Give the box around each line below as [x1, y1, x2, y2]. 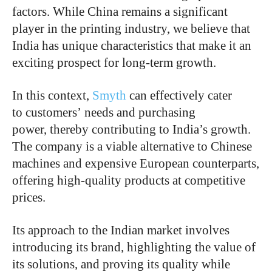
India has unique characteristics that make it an [12, 38, 251, 53]
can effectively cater [126, 87, 232, 103]
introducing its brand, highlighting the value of [12, 239, 256, 254]
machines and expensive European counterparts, [12, 155, 259, 171]
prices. [12, 189, 46, 205]
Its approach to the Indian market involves [12, 222, 229, 237]
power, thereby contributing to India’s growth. [12, 121, 251, 137]
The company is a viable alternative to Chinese [12, 138, 252, 154]
